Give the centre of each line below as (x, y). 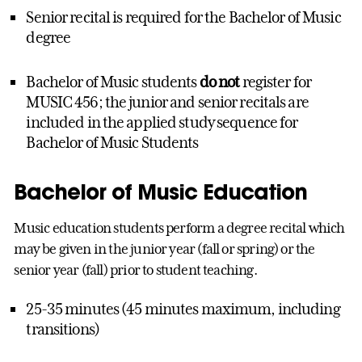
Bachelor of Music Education (161, 192)
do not (219, 82)
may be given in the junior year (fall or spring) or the (164, 249)
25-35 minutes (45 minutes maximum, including (183, 308)
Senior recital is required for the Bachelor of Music (183, 17)
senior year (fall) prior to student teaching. (135, 270)
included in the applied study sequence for (162, 122)
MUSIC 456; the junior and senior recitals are (167, 102)
